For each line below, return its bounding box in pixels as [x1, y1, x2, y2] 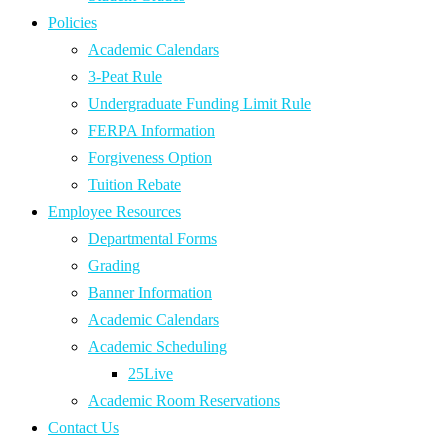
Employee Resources [48, 203, 181, 221]
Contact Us [48, 419, 119, 437]
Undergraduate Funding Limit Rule [88, 95, 311, 113]
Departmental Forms [88, 230, 217, 248]
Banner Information [88, 284, 212, 302]
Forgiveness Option [88, 149, 212, 167]
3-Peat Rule [88, 68, 162, 86]
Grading [88, 257, 140, 275]
